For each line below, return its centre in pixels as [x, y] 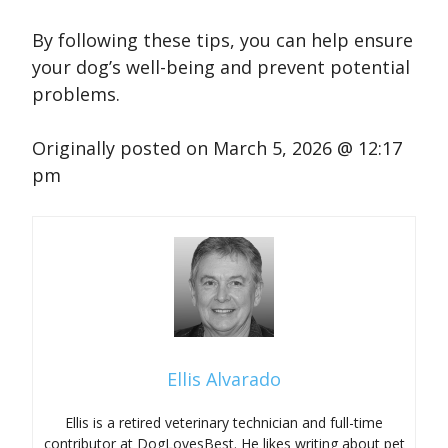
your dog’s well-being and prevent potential [221, 67]
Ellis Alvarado [224, 379]
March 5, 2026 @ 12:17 [307, 148]
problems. [76, 94]
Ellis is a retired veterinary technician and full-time [224, 423]
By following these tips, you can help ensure [222, 40]
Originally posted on [122, 148]
